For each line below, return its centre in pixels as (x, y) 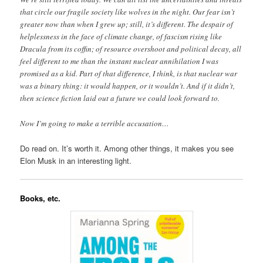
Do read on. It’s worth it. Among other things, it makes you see (127, 148)
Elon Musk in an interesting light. (76, 160)
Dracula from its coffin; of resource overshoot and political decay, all (131, 49)
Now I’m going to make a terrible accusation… (95, 123)
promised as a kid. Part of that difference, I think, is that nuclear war (129, 74)
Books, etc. (41, 198)
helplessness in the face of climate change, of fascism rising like (121, 37)
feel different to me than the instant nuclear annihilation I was (119, 61)
